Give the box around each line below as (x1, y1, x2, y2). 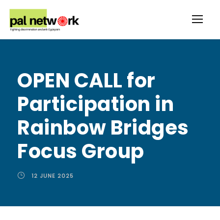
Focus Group (17, 137, 144, 165)
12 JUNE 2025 (31, 172, 74, 180)
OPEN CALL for (17, 67, 156, 94)
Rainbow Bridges (17, 114, 189, 141)
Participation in (17, 90, 174, 118)
